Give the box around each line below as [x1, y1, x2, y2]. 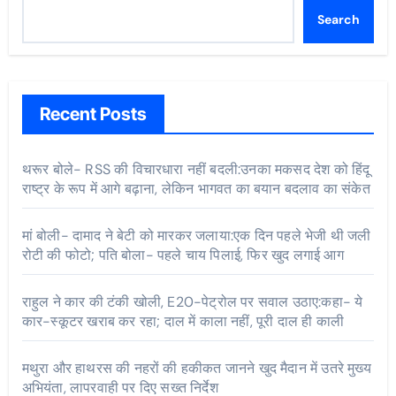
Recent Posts [39, 103, 147, 126]
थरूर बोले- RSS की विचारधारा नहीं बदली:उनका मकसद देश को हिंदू [21, 160, 370, 179]
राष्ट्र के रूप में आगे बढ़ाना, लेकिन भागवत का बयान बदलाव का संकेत [21, 179, 370, 199]
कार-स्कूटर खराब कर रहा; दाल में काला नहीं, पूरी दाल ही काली [21, 312, 344, 331]
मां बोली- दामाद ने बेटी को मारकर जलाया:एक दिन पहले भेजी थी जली [21, 226, 371, 246]
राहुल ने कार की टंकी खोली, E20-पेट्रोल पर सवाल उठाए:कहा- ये [21, 293, 363, 312]
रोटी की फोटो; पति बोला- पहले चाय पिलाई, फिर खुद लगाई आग [21, 246, 344, 265]
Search [316, 11, 360, 28]
